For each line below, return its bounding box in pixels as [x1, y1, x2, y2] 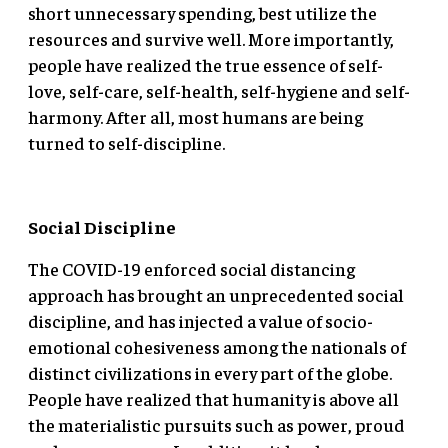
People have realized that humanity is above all [28, 386, 399, 410]
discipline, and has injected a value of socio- [28, 308, 373, 332]
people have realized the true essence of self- [28, 52, 383, 76]
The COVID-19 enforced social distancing [28, 256, 355, 280]
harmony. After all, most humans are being [28, 104, 363, 128]
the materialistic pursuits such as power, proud [28, 412, 405, 436]
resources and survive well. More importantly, [28, 26, 394, 50]
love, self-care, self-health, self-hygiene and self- [28, 78, 410, 102]
